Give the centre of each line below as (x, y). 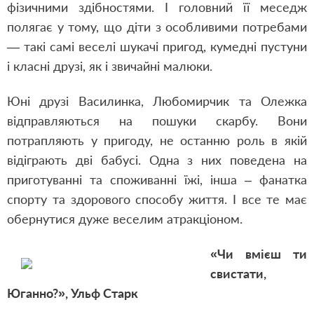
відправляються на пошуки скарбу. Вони (157, 121)
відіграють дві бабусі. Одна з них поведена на (157, 160)
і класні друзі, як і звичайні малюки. (110, 66)
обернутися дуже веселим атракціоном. (125, 219)
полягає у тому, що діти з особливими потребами (157, 27)
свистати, (238, 273)
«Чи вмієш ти (259, 254)
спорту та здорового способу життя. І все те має (157, 199)
